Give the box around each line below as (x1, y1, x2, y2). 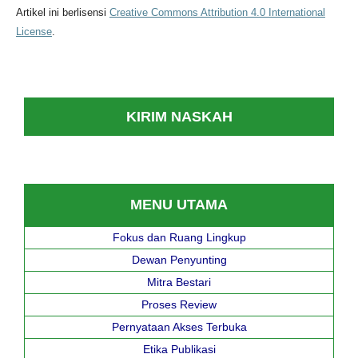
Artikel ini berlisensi (15, 6, 109, 19)
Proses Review (141, 298, 217, 312)
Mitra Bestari (147, 276, 211, 289)
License (15, 26, 52, 38)
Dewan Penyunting (131, 253, 227, 267)
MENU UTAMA (130, 197, 228, 213)
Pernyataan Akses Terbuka (111, 320, 247, 334)
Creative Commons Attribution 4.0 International (109, 6, 325, 19)
